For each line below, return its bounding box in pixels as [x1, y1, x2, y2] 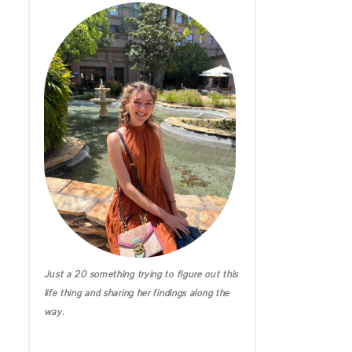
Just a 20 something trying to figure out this [43, 268, 239, 281]
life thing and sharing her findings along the [43, 287, 230, 300]
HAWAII [35, 97, 75, 109]
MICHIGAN [26, 64, 83, 77]
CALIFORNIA [21, 32, 88, 45]
